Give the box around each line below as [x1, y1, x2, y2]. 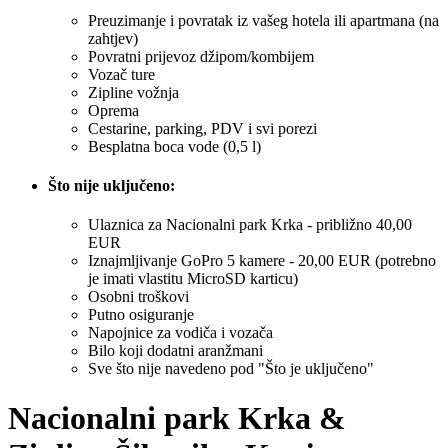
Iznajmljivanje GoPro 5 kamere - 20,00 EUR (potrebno [88, 252, 436, 270]
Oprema [88, 101, 139, 119]
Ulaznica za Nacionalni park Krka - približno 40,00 [88, 216, 412, 234]
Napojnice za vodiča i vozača [88, 324, 273, 342]
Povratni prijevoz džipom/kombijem [88, 47, 314, 65]
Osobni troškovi [88, 288, 189, 306]
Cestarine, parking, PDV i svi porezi [88, 119, 317, 137]
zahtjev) [88, 29, 138, 47]
